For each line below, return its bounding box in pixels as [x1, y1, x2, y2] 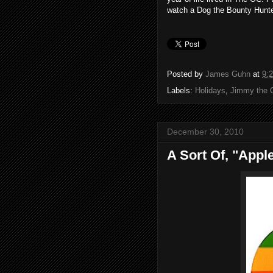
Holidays [195, 85, 225, 95]
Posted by [167, 69, 205, 79]
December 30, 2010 [167, 126, 244, 136]
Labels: [167, 85, 195, 95]
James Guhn [205, 69, 250, 79]
